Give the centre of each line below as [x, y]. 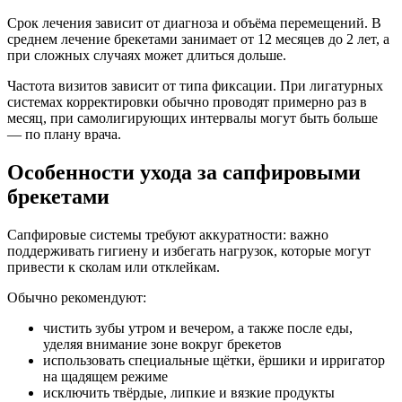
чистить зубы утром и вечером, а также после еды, [198, 328]
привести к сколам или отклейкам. [114, 267]
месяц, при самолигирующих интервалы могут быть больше [192, 118]
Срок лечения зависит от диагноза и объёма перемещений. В [194, 23]
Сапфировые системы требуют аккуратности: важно [168, 235]
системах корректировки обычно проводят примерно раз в [187, 102]
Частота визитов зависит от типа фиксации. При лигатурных [195, 86]
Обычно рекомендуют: [77, 297]
